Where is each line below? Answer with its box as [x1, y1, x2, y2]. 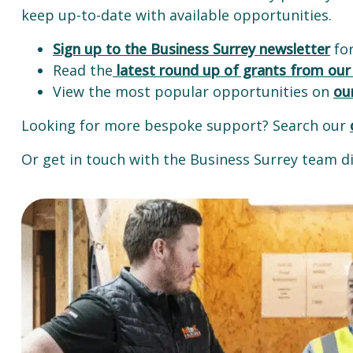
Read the [53, 61, 113, 80]
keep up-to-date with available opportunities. [21, 6, 332, 24]
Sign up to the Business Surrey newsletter [53, 39, 330, 58]
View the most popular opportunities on [53, 82, 333, 101]
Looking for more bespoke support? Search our [21, 116, 350, 135]
